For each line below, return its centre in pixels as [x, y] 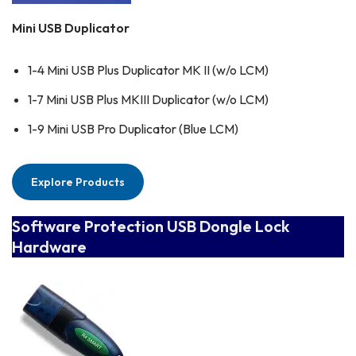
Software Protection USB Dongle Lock [151, 226]
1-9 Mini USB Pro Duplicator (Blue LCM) [133, 129]
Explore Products [78, 182]
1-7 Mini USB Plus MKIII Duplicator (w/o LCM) [148, 100]
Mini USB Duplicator [71, 28]
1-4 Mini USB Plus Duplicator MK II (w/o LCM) [148, 70]
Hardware [49, 247]
